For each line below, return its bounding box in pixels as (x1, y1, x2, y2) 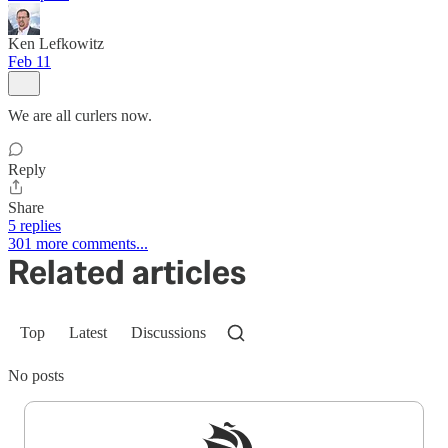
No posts (8, 366, 64, 384)
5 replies (8, 216, 61, 234)
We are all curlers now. (8, 106, 152, 124)
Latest (69, 323, 107, 341)
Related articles (8, 249, 246, 294)
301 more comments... (8, 234, 148, 252)
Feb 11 (8, 52, 51, 70)
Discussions (131, 323, 206, 341)
